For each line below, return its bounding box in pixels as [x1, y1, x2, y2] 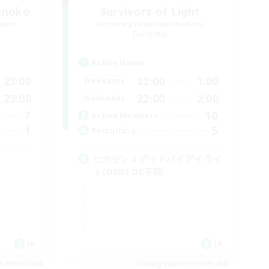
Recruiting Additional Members [96, 19, 204, 28]
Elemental [133, 28, 168, 39]
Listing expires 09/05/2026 [137, 259, 231, 268]
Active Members [91, 110, 159, 121]
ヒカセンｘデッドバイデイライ [93, 152, 222, 165]
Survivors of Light [100, 4, 201, 19]
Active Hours [91, 56, 145, 68]
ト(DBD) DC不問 [93, 165, 163, 178]
